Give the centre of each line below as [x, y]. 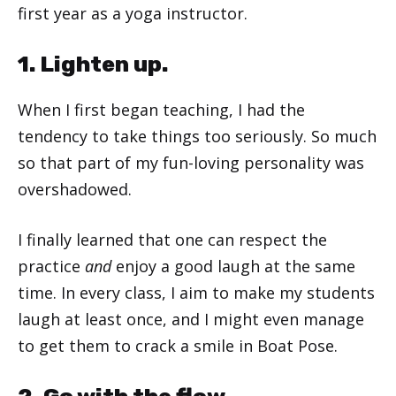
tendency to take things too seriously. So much [197, 136]
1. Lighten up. [93, 64]
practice [51, 266]
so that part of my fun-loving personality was [191, 162]
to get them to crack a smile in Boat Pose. [178, 345]
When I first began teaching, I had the [161, 109]
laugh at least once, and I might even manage [191, 319]
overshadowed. [75, 189]
